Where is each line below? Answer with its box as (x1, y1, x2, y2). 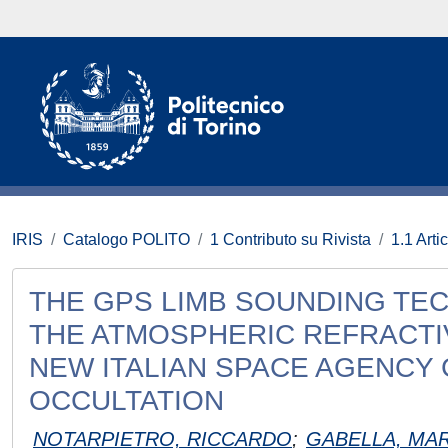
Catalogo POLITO (63, 231, 190, 248)
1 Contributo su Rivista (210, 231, 371, 248)
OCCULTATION (29, 385, 224, 416)
